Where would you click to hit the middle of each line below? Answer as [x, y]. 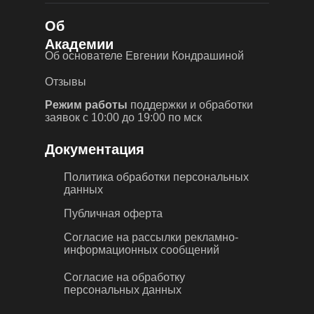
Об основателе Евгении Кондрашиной [144, 55]
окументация [100, 149]
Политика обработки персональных [156, 177]
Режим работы [86, 104]
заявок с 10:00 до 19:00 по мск [123, 117]
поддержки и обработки [190, 104]
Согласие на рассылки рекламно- [151, 237]
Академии [79, 44]
